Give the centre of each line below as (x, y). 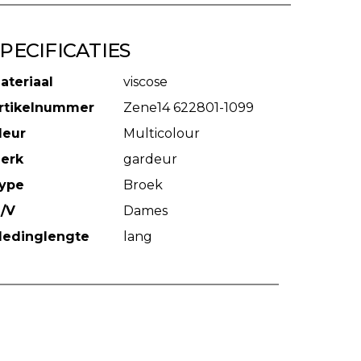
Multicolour (161, 133)
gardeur (150, 159)
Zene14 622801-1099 (188, 108)
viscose (145, 82)
